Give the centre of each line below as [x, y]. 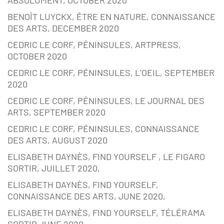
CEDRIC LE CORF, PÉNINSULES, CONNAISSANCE [103, 129]
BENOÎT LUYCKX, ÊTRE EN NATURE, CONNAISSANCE [111, 17]
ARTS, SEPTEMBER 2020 [56, 112]
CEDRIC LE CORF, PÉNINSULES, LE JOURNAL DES [106, 101]
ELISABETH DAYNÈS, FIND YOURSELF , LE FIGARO [106, 157]
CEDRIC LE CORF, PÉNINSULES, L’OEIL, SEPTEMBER [111, 73]
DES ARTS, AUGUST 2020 [57, 140]
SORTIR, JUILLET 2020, [54, 168]
